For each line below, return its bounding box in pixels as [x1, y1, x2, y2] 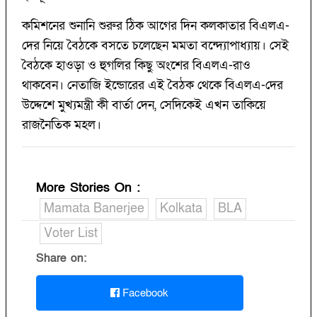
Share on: [36, 250, 86, 267]
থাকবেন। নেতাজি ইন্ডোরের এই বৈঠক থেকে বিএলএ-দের [22, 77, 283, 94]
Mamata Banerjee [44, 200, 144, 217]
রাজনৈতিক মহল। [22, 117, 101, 134]
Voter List [44, 225, 98, 242]
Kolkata [160, 200, 202, 217]
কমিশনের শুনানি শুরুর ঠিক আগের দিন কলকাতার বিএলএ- [22, 18, 289, 35]
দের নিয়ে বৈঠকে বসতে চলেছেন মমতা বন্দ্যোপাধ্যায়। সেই [22, 38, 289, 54]
